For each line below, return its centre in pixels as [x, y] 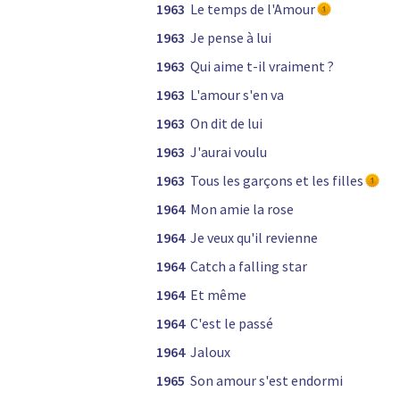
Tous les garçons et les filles [277, 181]
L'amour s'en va [237, 95]
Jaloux [210, 352]
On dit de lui [226, 124]
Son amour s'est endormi [267, 381]
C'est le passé [232, 324]
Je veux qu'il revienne [254, 238]
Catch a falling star [249, 267]
